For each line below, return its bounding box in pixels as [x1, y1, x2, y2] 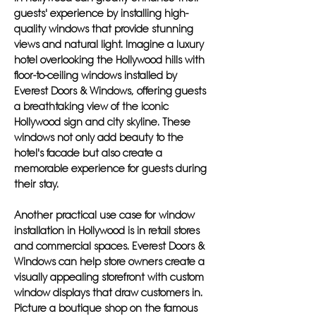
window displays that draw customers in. [14, 286, 202, 299]
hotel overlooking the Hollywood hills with [14, 54, 205, 66]
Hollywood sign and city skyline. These [14, 116, 190, 128]
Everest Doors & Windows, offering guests [14, 85, 206, 97]
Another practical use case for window [14, 209, 195, 221]
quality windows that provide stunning [14, 23, 193, 35]
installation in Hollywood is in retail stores [14, 224, 200, 237]
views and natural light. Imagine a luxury [14, 38, 204, 51]
